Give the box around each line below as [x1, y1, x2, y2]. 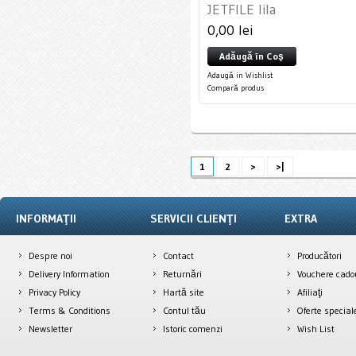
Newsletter [29, 323, 72, 335]
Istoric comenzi [163, 323, 223, 335]
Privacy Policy [29, 286, 80, 298]
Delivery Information [29, 268, 110, 280]
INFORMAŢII [16, 211, 76, 226]
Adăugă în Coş [219, 50, 284, 62]
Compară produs [207, 83, 264, 93]
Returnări [163, 268, 203, 280]
